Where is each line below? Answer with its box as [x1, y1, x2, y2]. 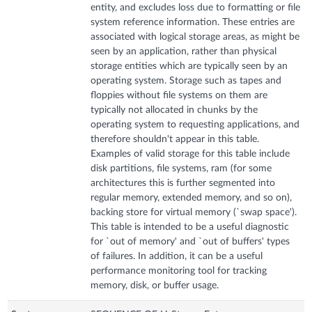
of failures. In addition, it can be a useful [91, 251, 263, 261]
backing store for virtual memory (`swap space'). [91, 207, 297, 217]
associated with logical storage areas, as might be [91, 31, 300, 42]
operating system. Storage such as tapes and [91, 75, 282, 86]
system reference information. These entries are [91, 17, 295, 27]
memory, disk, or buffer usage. [91, 280, 219, 290]
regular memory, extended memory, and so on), [91, 192, 292, 203]
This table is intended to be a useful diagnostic [91, 221, 290, 232]
